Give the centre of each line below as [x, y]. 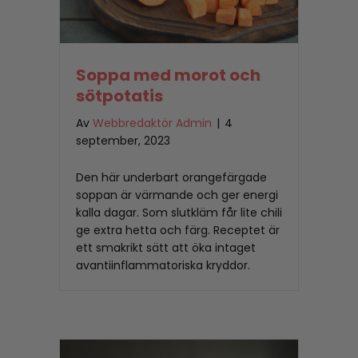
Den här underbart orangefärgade [171, 178]
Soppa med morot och [168, 76]
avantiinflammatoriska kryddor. [163, 266]
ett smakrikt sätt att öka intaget [166, 248]
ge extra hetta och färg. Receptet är [178, 231]
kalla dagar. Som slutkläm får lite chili [179, 213]
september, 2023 [123, 141]
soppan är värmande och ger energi [177, 195]
